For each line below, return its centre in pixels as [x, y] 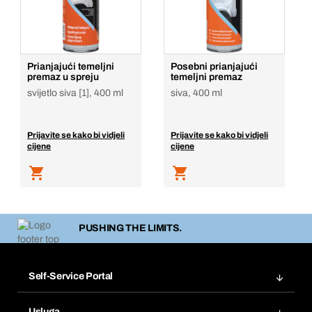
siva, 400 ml [196, 93]
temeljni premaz [206, 77]
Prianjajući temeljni [71, 67]
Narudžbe [48, 298]
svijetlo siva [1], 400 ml [75, 93]
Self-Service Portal [71, 276]
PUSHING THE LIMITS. [130, 228]
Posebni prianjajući [214, 67]
